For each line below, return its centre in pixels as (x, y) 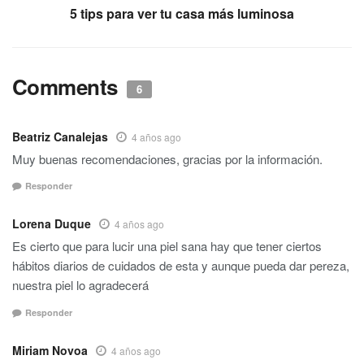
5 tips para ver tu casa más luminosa (182, 13)
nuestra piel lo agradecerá (80, 285)
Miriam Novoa (50, 350)
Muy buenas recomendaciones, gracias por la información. (167, 158)
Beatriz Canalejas (60, 136)
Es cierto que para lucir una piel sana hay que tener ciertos (167, 246)
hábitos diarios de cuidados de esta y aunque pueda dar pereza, (181, 266)
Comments (68, 86)
